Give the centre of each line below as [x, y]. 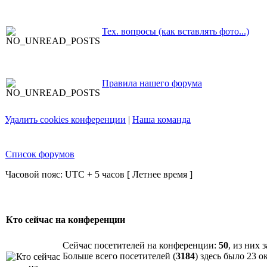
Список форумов [40, 154]
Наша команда [162, 119]
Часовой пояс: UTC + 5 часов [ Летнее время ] [99, 174]
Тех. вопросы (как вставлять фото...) [176, 31]
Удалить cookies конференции [65, 119]
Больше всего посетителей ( [119, 256]
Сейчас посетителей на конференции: [141, 245]
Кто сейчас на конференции [66, 220]
